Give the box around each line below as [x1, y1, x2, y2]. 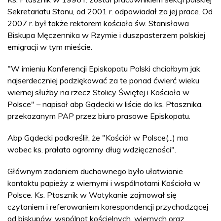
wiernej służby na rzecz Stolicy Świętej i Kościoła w [7, 87, 189, 97]
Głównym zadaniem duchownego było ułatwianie [7, 166, 183, 176]
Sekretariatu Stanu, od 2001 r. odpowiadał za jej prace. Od [7, 6, 213, 16]
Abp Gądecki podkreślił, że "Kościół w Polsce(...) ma [7, 133, 188, 143]
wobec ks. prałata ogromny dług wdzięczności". [7, 145, 176, 154]
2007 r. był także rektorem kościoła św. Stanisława [7, 18, 189, 28]
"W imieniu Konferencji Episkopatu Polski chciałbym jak [7, 64, 200, 74]
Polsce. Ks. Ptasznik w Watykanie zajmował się [7, 190, 177, 200]
